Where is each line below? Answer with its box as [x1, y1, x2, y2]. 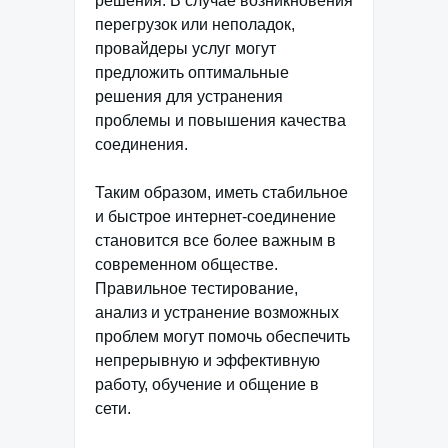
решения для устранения [95, 88, 283, 106]
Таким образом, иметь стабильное [95, 184, 348, 202]
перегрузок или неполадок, [95, 16, 295, 34]
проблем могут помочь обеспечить [95, 328, 350, 346]
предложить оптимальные [95, 64, 289, 82]
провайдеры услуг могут [95, 40, 276, 58]
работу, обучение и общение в [95, 376, 319, 394]
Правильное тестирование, [95, 280, 298, 298]
